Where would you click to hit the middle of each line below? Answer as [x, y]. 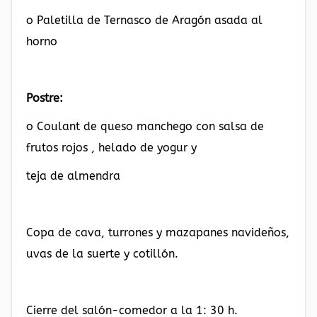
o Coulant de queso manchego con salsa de [145, 126]
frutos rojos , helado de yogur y [111, 148]
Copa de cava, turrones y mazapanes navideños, [158, 232]
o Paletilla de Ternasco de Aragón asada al [144, 20]
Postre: [45, 98]
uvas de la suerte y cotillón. [102, 254]
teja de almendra [73, 176]
